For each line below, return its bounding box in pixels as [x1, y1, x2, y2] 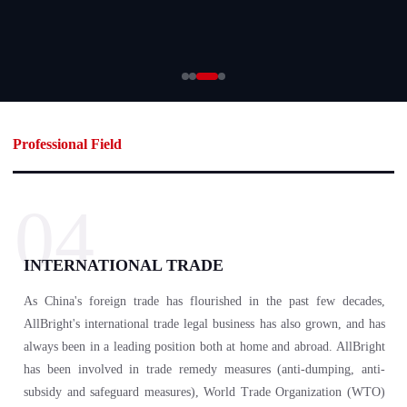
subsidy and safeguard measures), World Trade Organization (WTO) [24, 385, 385, 399]
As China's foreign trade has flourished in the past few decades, [24, 294, 385, 308]
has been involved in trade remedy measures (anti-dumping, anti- [24, 362, 385, 376]
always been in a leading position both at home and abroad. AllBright [24, 340, 385, 353]
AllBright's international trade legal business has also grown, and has [24, 317, 385, 331]
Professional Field [13, 136, 122, 152]
